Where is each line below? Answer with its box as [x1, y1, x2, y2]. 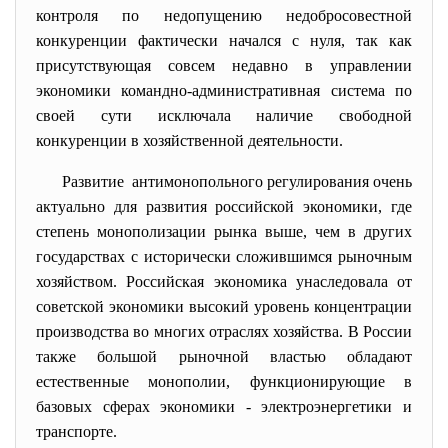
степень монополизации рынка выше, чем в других [36, 223, 412, 240]
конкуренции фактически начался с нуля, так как [36, 32, 412, 49]
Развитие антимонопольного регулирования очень [61, 173, 413, 190]
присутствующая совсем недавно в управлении [36, 57, 412, 74]
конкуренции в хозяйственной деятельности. [36, 132, 343, 149]
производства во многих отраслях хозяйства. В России [36, 323, 412, 340]
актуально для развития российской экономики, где [36, 198, 412, 215]
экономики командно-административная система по [36, 82, 412, 99]
